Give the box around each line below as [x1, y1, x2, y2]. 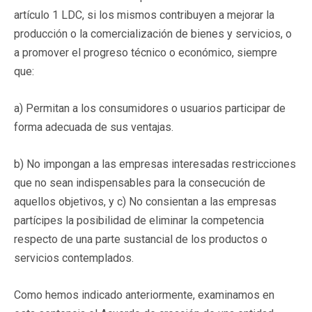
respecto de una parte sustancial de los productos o [14, 232, 267, 246]
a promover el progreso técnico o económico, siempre [14, 45, 277, 59]
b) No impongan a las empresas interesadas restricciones [14, 157, 296, 171]
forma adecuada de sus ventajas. [14, 120, 173, 134]
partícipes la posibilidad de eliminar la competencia [14, 213, 264, 227]
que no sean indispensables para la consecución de [14, 175, 265, 189]
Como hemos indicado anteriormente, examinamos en [14, 288, 274, 302]
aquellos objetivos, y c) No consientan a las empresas [14, 194, 276, 208]
